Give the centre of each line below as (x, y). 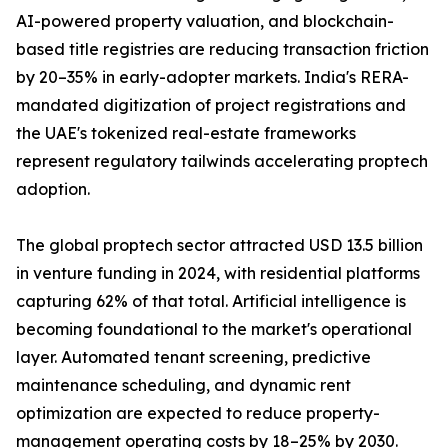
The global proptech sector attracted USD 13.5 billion (219, 245)
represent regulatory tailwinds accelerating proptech (222, 161)
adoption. (53, 189)
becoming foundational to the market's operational (214, 329)
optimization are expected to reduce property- (198, 413)
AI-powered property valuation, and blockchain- (205, 21)
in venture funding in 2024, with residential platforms (218, 273)
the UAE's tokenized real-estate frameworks (186, 133)
